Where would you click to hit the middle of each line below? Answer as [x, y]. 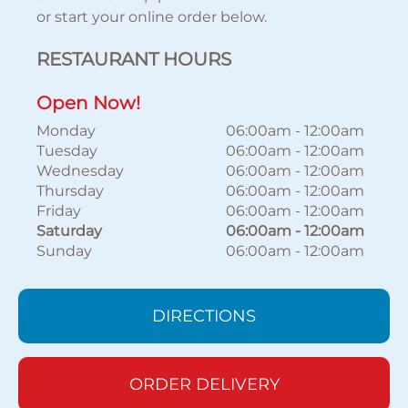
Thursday [71, 191]
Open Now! [89, 103]
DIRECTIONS [204, 316]
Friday [59, 211]
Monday [66, 131]
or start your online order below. [152, 17]
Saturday [70, 231]
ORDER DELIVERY [204, 384]
